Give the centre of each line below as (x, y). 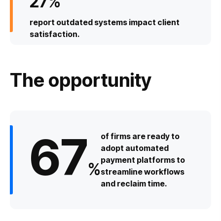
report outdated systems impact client (105, 22)
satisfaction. (55, 34)
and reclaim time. (134, 183)
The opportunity (81, 80)
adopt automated (135, 148)
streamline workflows (143, 171)
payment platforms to (143, 160)
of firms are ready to (140, 136)
